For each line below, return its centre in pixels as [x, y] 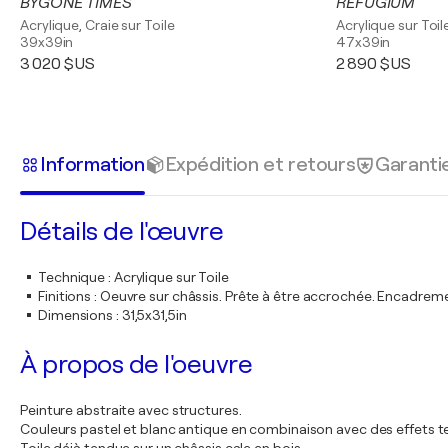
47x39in [363, 42]
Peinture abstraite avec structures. [131, 410]
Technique [72, 277]
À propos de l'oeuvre [136, 364]
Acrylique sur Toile [171, 277]
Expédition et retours [260, 164]
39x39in [47, 42]
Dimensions [76, 315]
